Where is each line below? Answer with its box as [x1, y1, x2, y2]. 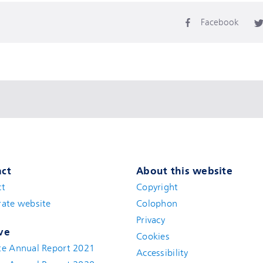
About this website [136, 165, 233, 177]
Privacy [136, 215, 165, 225]
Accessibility [136, 248, 188, 258]
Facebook [201, 17, 239, 28]
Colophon [136, 198, 178, 209]
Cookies [136, 231, 170, 242]
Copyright [136, 182, 178, 193]
